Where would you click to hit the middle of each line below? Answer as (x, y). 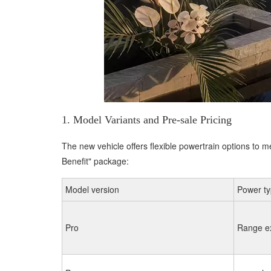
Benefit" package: (95, 161)
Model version (92, 189)
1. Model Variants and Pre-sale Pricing (147, 120)
